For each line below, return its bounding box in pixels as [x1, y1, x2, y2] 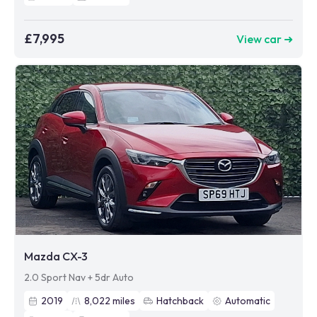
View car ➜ [236, 31, 293, 46]
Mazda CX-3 [24, 249, 88, 264]
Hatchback [156, 294, 204, 308]
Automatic [225, 294, 270, 308]
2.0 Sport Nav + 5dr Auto [24, 271, 134, 284]
